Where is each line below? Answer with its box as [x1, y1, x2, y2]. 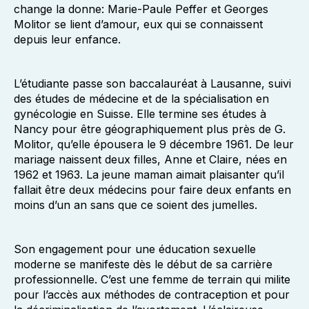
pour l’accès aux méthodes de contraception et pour [14, 288, 290, 301]
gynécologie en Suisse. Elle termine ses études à [14, 107, 266, 121]
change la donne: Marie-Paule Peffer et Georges [14, 2, 268, 16]
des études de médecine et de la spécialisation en [14, 92, 269, 106]
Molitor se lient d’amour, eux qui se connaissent [14, 17, 263, 31]
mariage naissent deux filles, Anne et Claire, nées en [14, 152, 287, 166]
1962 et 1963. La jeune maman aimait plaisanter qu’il [14, 168, 284, 181]
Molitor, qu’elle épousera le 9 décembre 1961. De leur [14, 137, 294, 151]
